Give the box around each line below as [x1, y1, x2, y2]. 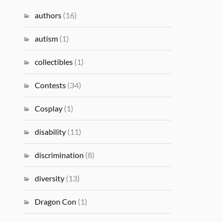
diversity [35, 173, 65, 183]
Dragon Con [35, 197, 77, 206]
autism [35, 34, 58, 43]
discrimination [35, 150, 84, 160]
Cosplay [35, 104, 63, 113]
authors [35, 10, 62, 20]
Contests [35, 80, 66, 90]
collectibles [35, 57, 73, 66]
